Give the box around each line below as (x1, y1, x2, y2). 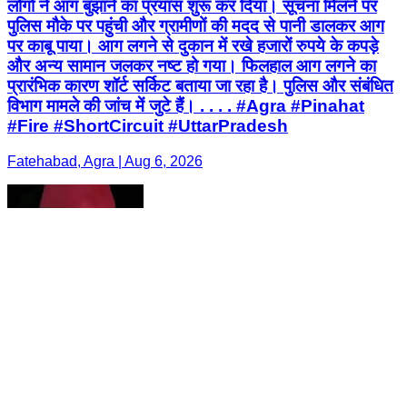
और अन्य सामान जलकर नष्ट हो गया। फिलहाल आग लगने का (7, 56, 376, 76)
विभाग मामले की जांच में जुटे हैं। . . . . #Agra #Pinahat (7, 96, 364, 116)
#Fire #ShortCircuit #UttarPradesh (7, 116, 288, 136)
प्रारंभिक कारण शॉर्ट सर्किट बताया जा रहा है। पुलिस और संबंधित (7, 76, 393, 96)
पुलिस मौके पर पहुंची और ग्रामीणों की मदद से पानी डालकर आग (7, 16, 384, 36)
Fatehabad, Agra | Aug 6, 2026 (7, 154, 203, 170)
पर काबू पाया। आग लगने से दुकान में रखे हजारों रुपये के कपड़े (7, 36, 379, 56)
